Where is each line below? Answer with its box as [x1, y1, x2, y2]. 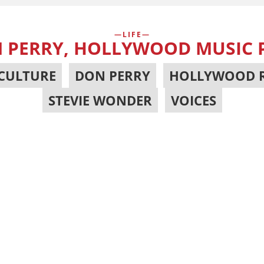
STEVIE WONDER [48, 91, 152, 109]
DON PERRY [74, 66, 150, 84]
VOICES [170, 91, 216, 109]
